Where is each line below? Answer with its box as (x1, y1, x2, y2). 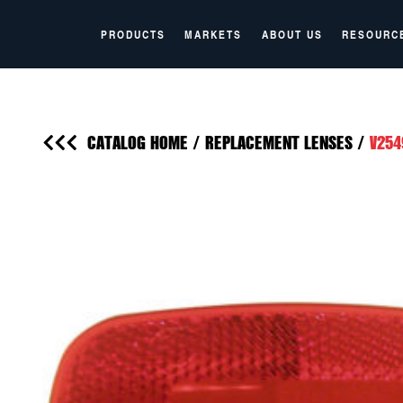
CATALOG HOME (87, 130, 188, 155)
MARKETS (184, 26, 243, 42)
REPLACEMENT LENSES (205, 130, 353, 155)
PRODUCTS (100, 26, 166, 42)
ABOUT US (261, 26, 323, 42)
